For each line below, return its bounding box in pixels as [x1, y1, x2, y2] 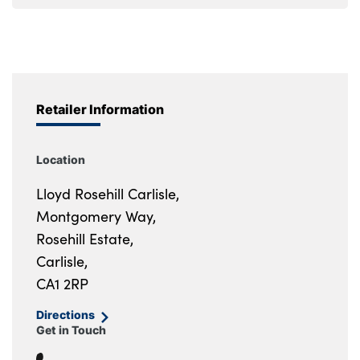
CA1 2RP [36, 274, 88, 294]
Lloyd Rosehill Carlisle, [36, 184, 179, 204]
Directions [36, 306, 96, 324]
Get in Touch [36, 321, 106, 339]
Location [36, 151, 85, 169]
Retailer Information [36, 100, 164, 119]
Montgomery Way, [36, 207, 156, 227]
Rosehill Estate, [36, 229, 133, 249]
